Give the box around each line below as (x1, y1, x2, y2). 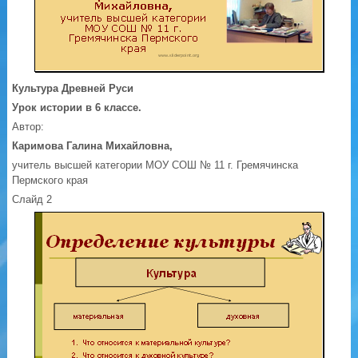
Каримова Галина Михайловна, (12, 140, 173, 153)
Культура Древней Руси (12, 82, 134, 95)
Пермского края (12, 174, 89, 187)
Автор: (12, 121, 45, 133)
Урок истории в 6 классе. (12, 101, 142, 114)
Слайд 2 (12, 193, 53, 206)
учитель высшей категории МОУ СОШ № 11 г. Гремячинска (12, 159, 299, 172)
